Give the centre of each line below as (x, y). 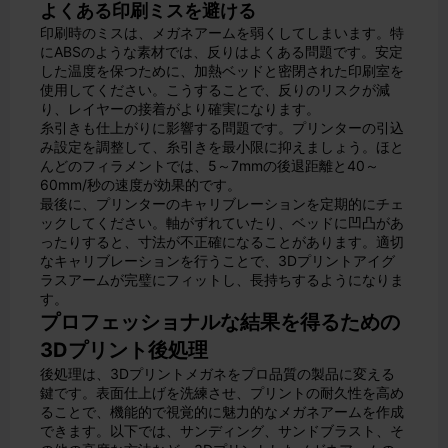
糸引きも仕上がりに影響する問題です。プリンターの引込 (222, 127)
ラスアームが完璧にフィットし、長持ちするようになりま (222, 279)
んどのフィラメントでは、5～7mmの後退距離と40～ (209, 165)
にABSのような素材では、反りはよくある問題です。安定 (221, 51)
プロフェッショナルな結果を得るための (220, 322)
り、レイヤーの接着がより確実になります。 (180, 108)
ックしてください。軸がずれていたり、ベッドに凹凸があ (222, 222)
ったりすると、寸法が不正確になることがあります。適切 (222, 241)
